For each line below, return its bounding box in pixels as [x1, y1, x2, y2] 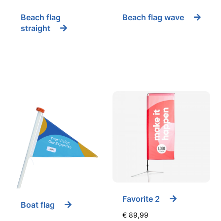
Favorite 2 [122, 194, 160, 204]
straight [21, 23, 51, 34]
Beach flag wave [122, 12, 184, 23]
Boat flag [21, 200, 55, 210]
